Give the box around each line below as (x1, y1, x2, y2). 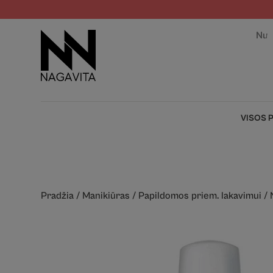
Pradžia (41, 190, 74, 202)
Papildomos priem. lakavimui (138, 190, 262, 202)
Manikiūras (82, 190, 130, 202)
